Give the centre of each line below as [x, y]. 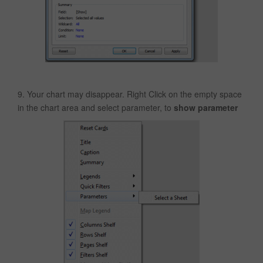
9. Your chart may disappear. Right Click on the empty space [130, 94]
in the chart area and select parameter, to [96, 108]
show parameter [206, 108]
